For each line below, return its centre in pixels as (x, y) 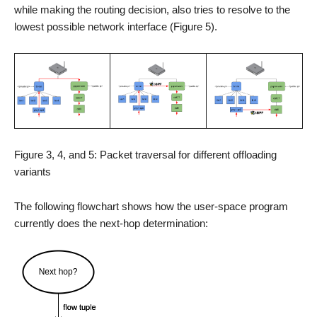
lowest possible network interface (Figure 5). (116, 26)
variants (33, 171)
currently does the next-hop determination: (111, 223)
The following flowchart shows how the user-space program (151, 206)
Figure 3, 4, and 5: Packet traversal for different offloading (145, 154)
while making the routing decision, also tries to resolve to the (152, 9)
